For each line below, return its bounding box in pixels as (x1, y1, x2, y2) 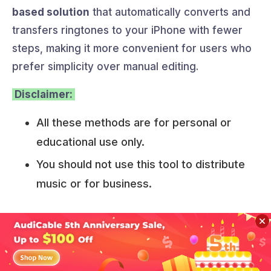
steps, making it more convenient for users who (12, 42, 252, 55)
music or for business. (36, 177, 152, 191)
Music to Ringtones (12, 234, 162, 253)
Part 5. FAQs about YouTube (12, 215, 228, 235)
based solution (12, 6, 90, 19)
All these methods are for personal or (36, 116, 231, 129)
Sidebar (126, 255, 159, 266)
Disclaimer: (12, 88, 75, 101)
